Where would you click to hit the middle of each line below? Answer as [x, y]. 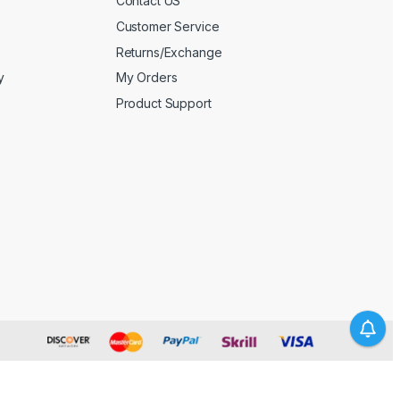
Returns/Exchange [169, 52]
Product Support [163, 103]
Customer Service [167, 26]
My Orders [146, 78]
